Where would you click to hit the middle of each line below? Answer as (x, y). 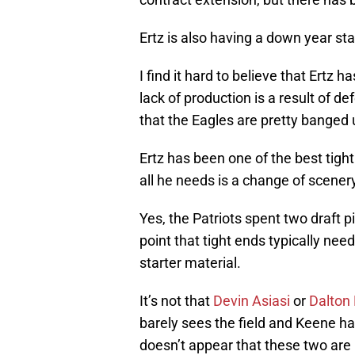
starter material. (190, 263)
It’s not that (176, 301)
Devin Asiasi (252, 301)
